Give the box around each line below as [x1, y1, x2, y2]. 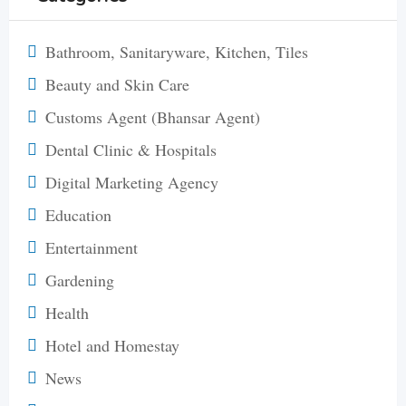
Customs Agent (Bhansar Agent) [45, 105, 260, 128]
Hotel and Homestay [45, 333, 179, 356]
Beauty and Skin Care [45, 72, 189, 95]
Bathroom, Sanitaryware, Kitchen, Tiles [45, 40, 308, 63]
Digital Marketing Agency [45, 170, 218, 193]
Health [45, 301, 89, 324]
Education [45, 203, 111, 226]
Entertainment [45, 236, 138, 258]
